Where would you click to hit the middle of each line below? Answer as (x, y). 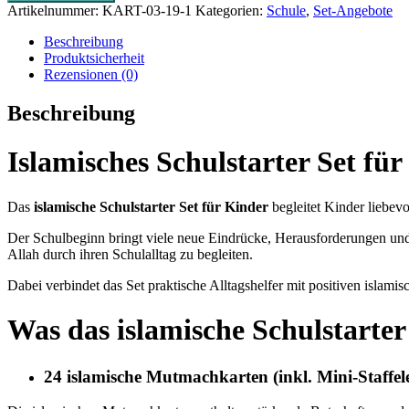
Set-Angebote (353, 10)
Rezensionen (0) (91, 74)
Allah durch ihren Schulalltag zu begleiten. (130, 254)
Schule (286, 10)
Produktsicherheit (94, 58)
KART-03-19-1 (147, 10)
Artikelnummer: (55, 10)
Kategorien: (231, 10)
